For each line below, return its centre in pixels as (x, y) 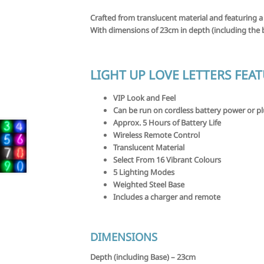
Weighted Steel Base (149, 184)
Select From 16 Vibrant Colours (167, 159)
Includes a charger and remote (167, 197)
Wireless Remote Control (157, 135)
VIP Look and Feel (145, 98)
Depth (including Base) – (134, 257)
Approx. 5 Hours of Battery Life (167, 122)
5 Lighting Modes (144, 172)
